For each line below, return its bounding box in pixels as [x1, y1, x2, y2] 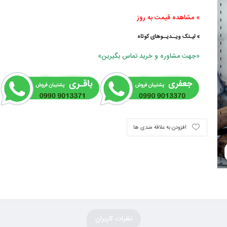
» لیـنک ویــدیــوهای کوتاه [137, 32, 200, 42]
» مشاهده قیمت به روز [136, 12, 200, 24]
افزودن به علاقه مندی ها [133, 123, 186, 132]
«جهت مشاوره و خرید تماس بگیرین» [97, 51, 200, 62]
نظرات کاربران [95, 213, 132, 225]
